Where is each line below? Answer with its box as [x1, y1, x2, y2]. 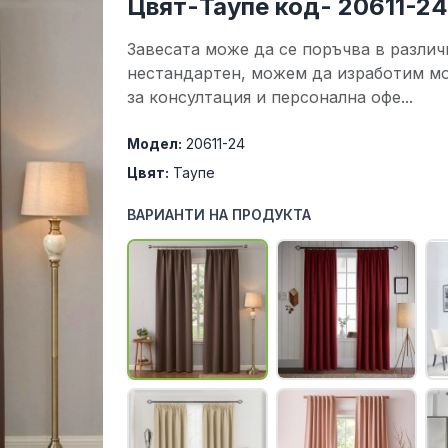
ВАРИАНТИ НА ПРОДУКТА [127, 206, 312, 223]
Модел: [127, 135, 183, 152]
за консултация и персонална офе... [127, 87, 414, 107]
